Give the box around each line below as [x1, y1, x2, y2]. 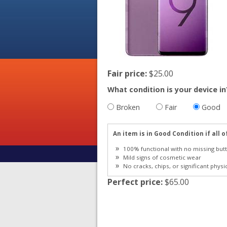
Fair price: [107, 67, 149, 79]
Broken [116, 102, 140, 112]
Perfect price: [107, 176, 165, 187]
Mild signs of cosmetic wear [123, 154, 202, 162]
